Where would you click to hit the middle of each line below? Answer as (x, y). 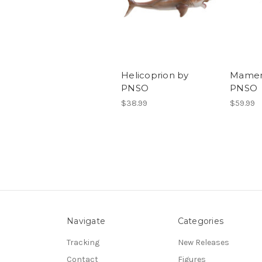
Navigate (86, 221)
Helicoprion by (155, 75)
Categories (200, 221)
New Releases (203, 243)
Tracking (83, 243)
